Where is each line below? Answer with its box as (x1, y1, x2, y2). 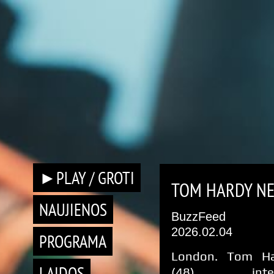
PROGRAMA (39, 230, 106, 253)
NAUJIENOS (39, 198, 107, 221)
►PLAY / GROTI (39, 166, 135, 189)
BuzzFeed (171, 210, 226, 223)
